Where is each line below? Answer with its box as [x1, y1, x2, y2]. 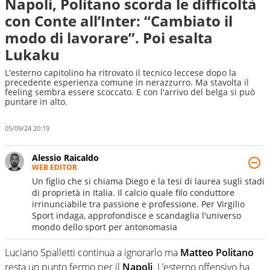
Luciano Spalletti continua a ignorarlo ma [5, 245, 180, 259]
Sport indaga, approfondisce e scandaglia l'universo [32, 209, 241, 221]
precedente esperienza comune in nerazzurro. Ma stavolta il [5, 77, 249, 88]
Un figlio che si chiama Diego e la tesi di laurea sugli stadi [32, 175, 265, 187]
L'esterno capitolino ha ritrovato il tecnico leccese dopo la [5, 67, 236, 78]
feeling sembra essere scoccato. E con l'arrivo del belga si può [5, 86, 255, 98]
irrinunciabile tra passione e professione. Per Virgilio [32, 198, 245, 210]
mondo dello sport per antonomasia [32, 221, 177, 233]
